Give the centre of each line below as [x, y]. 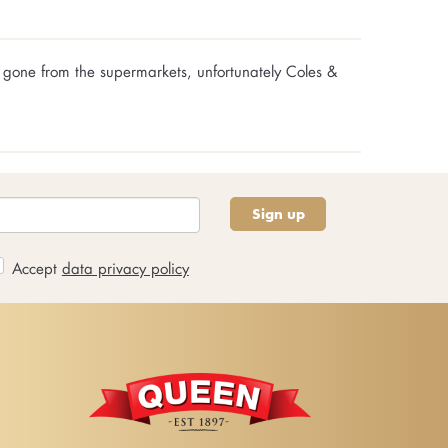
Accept [36, 267]
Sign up [278, 214]
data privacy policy [125, 267]
